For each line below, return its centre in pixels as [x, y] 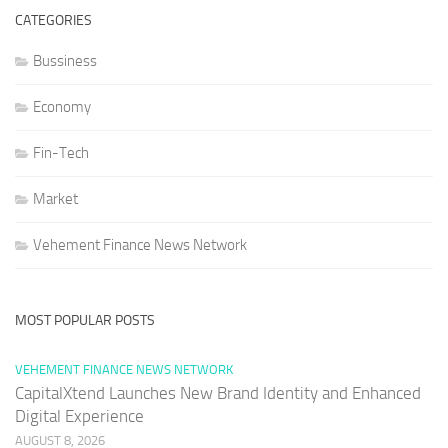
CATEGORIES [53, 20]
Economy [62, 106]
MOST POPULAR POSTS [85, 320]
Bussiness [65, 60]
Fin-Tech [61, 152]
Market [55, 198]
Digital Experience [79, 415]
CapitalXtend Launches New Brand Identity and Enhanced [218, 392]
